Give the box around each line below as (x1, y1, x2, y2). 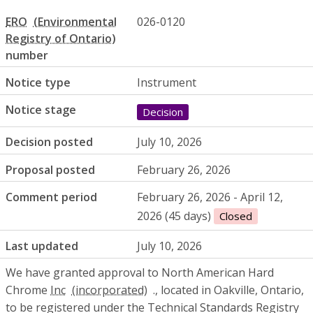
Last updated (6, 238, 78, 254)
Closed (219, 208, 253, 223)
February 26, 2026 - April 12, (137, 189, 284, 205)
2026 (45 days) (137, 208, 214, 224)
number (6, 47, 48, 63)
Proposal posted (6, 161, 95, 177)
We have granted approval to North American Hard (6, 264, 274, 280)
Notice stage (6, 102, 76, 118)
